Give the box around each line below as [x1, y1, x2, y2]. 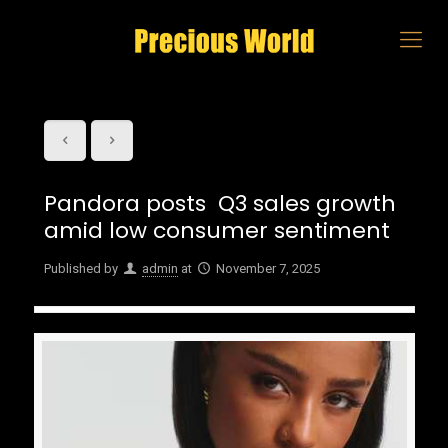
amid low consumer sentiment [43, 215, 390, 246]
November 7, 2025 [215, 261, 320, 276]
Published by [43, 261, 118, 276]
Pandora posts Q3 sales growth [43, 188, 396, 219]
